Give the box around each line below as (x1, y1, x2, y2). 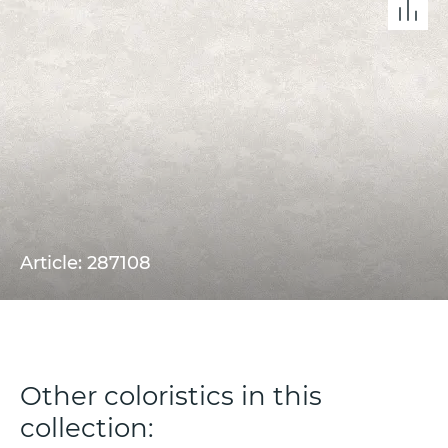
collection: (20, 411, 154, 444)
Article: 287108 (20, 251, 151, 274)
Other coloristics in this (20, 379, 322, 412)
